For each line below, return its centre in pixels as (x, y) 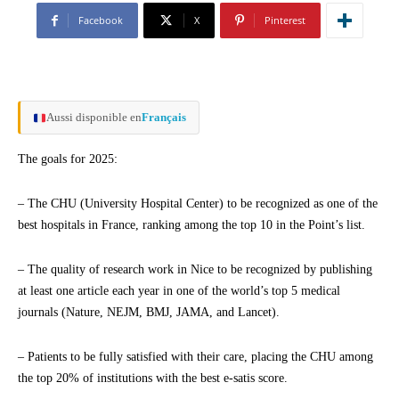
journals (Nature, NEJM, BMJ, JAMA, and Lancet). (149, 313)
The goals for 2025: (68, 159)
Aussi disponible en (94, 118)
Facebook (100, 20)
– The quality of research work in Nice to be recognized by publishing (195, 270)
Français (163, 118)
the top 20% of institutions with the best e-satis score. (153, 379)
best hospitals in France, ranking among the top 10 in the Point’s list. (191, 225)
